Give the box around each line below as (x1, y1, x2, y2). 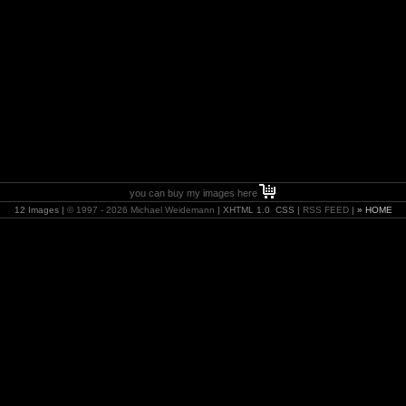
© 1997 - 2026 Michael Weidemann (66, 205, 215, 215)
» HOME (356, 205, 392, 215)
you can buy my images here (130, 188, 257, 198)
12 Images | (14, 205, 67, 215)
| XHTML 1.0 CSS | (214, 205, 303, 215)
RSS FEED (302, 205, 349, 215)
